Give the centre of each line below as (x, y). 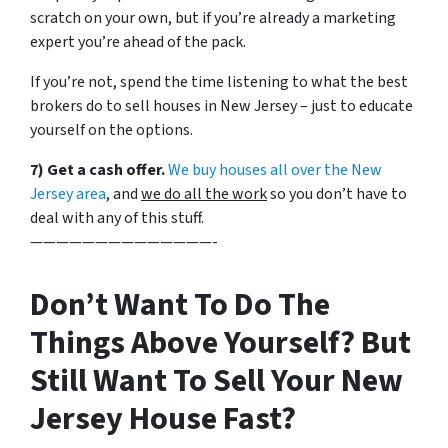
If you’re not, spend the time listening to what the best (219, 82)
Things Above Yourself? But (220, 343)
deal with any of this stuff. (117, 218)
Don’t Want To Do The (180, 305)
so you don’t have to (337, 194)
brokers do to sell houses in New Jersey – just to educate (221, 106)
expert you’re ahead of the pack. (138, 42)
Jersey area (68, 194)
